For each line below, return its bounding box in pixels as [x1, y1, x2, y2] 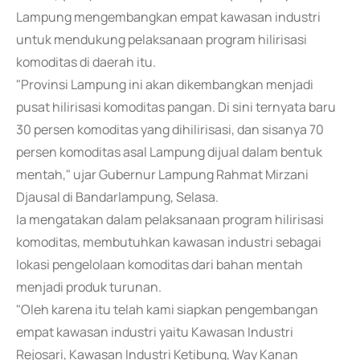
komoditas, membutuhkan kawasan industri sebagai [16, 233, 321, 251]
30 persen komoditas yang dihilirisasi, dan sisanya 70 [16, 121, 324, 138]
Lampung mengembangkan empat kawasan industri [16, 8, 321, 26]
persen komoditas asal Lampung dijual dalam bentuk [16, 143, 322, 161]
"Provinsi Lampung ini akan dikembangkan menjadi [16, 76, 313, 93]
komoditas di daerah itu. [16, 53, 156, 71]
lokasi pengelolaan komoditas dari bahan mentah [16, 256, 303, 273]
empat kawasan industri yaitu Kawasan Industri [16, 323, 293, 341]
